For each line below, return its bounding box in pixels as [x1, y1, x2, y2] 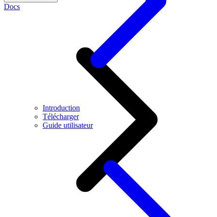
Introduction [43, 104, 80, 112]
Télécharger [43, 112, 79, 121]
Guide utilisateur [43, 121, 93, 129]
